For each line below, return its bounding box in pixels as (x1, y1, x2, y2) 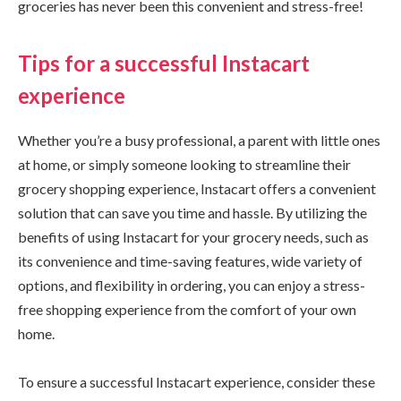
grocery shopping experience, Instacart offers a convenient (18, 179, 376, 197)
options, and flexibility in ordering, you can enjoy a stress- (18, 276, 365, 294)
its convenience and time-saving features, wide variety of (18, 252, 363, 269)
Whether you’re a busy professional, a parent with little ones (18, 131, 380, 149)
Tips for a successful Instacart (18, 49, 310, 76)
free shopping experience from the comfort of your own (18, 300, 356, 318)
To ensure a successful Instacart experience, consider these (18, 372, 375, 390)
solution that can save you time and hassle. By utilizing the (18, 203, 367, 221)
